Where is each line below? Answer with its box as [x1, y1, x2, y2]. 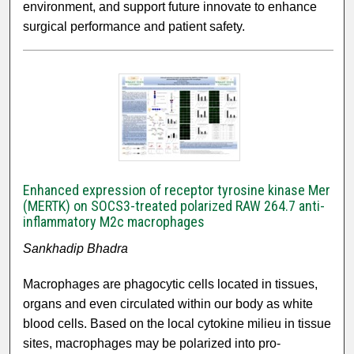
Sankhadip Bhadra [23, 242, 129, 256]
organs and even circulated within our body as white [23, 297, 314, 311]
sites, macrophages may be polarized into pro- [23, 337, 281, 351]
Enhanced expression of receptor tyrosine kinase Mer [23, 182, 331, 199]
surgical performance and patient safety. [23, 20, 246, 34]
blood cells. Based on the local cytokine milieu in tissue [23, 317, 332, 331]
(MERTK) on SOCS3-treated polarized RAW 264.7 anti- [23, 198, 326, 215]
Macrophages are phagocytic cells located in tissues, [23, 277, 318, 292]
